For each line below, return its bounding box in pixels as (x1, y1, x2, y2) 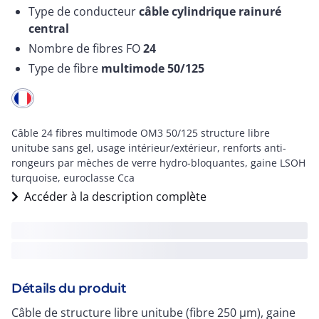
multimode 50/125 (101, 61, 204, 76)
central (28, 21, 69, 36)
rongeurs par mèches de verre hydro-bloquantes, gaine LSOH (11, 156, 305, 169)
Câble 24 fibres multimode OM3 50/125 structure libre (11, 126, 270, 140)
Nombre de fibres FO (28, 41, 143, 56)
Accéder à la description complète (24, 189, 206, 204)
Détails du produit (11, 281, 127, 296)
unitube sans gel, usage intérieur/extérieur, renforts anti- (11, 141, 286, 155)
